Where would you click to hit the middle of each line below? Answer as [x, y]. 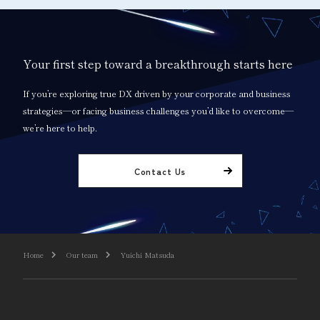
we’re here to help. [60, 127]
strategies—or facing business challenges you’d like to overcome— [158, 110]
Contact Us [160, 171]
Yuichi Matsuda [147, 255]
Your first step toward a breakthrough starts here [158, 64]
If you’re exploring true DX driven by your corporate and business [157, 93]
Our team [82, 255]
